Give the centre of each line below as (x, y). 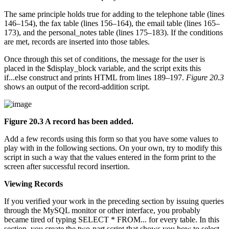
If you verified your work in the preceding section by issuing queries (114, 201)
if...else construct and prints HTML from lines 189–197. (95, 78)
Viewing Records (33, 184)
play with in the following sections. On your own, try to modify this (113, 148)
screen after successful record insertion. (67, 167)
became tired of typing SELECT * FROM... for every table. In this (112, 220)
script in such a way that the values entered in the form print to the (110, 157)
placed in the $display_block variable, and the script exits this (102, 68)
